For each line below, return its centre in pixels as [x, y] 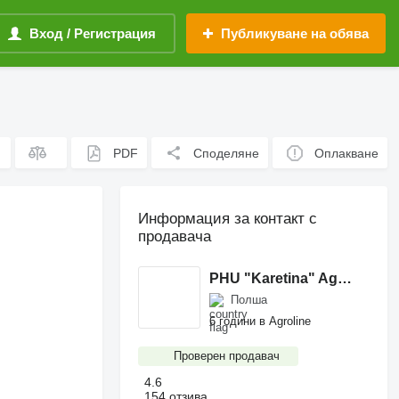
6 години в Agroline [261, 321]
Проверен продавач [227, 356]
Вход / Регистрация [93, 33]
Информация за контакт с [228, 219]
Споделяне [227, 153]
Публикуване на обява [295, 33]
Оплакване [347, 153]
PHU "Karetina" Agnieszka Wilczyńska [345, 278]
